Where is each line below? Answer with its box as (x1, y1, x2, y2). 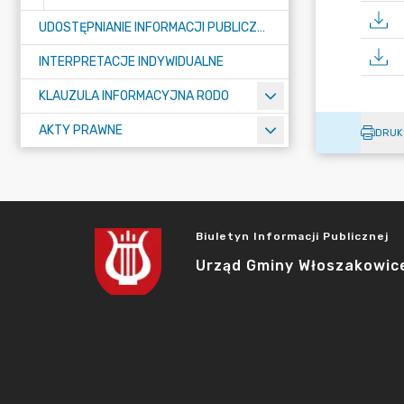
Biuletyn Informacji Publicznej (196, 230, 389, 243)
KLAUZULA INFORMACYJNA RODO (39, 88, 229, 104)
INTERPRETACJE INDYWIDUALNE (39, 54, 224, 69)
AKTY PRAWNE (39, 123, 123, 138)
